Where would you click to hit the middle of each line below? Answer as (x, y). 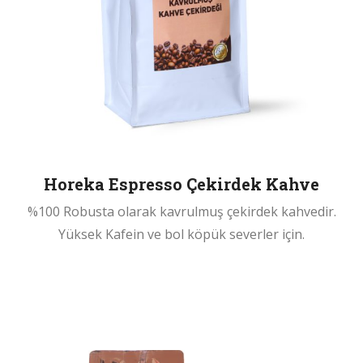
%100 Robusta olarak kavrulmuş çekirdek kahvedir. (181, 211)
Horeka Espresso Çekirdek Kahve (181, 184)
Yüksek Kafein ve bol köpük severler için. (181, 234)
